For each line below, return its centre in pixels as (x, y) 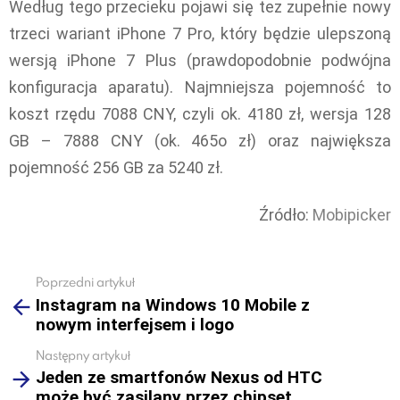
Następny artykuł (83, 354)
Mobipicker (352, 214)
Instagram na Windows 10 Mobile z (173, 304)
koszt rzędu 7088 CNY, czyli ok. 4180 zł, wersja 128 (200, 114)
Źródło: (286, 214)
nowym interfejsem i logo (135, 324)
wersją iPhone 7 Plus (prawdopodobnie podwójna (200, 61)
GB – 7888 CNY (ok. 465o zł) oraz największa (200, 141)
